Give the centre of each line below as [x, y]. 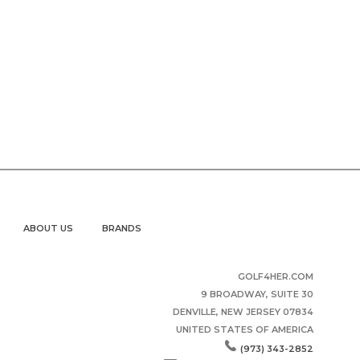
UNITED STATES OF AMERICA [244, 329]
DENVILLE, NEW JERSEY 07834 [243, 312]
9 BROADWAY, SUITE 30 [257, 294]
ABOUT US [48, 228]
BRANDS [121, 228]
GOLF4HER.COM [275, 276]
